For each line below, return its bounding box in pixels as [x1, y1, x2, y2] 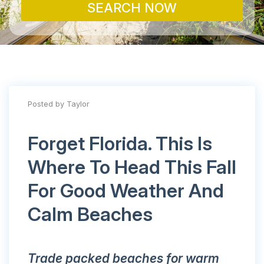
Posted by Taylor [28, 100, 90, 109]
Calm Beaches [28, 203, 153, 226]
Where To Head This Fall [28, 156, 236, 179]
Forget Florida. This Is [28, 132, 212, 156]
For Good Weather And [28, 179, 224, 203]
